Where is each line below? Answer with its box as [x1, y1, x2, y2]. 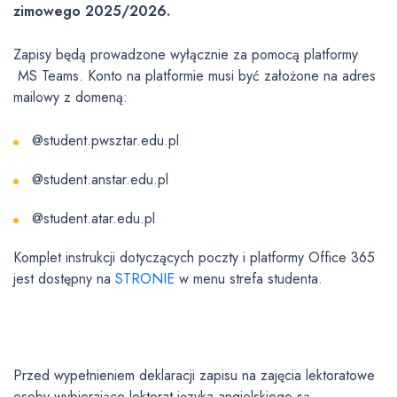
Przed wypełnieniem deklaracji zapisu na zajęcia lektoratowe [13, 365, 375, 386]
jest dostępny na [13, 269, 115, 290]
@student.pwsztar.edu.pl [32, 130, 179, 152]
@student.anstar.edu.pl [32, 169, 168, 191]
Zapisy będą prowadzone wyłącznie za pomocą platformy [13, 44, 358, 66]
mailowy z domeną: [13, 87, 128, 108]
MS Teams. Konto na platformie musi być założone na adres [13, 66, 376, 87]
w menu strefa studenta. [175, 269, 323, 290]
